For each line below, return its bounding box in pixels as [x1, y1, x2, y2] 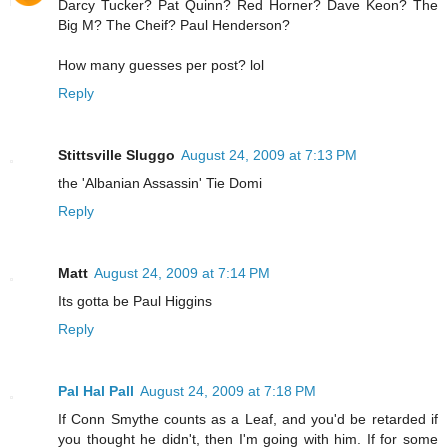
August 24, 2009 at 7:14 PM [94, 265, 270, 282]
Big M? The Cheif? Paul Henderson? [58, 17, 290, 34]
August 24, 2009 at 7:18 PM [140, 383, 316, 400]
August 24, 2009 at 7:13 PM [181, 147, 357, 164]
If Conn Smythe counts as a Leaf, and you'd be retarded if [58, 411, 438, 428]
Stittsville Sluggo [58, 147, 175, 164]
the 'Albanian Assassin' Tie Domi [58, 175, 262, 192]
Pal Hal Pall [58, 383, 134, 400]
